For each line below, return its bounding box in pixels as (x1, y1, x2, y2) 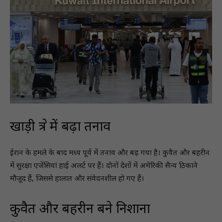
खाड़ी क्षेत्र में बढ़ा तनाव (10, 118, 111, 136)
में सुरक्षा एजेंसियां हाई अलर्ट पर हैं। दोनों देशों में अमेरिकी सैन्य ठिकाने (10, 161, 198, 171)
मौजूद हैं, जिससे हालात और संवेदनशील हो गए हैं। (10, 174, 144, 184)
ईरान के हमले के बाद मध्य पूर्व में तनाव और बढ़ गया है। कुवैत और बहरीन (10, 148, 210, 158)
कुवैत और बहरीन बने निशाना (10, 201, 150, 219)
